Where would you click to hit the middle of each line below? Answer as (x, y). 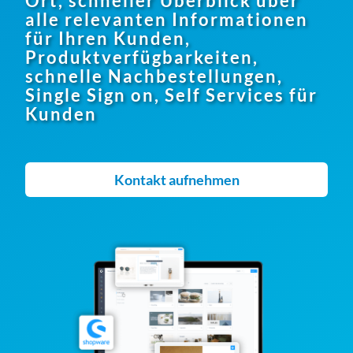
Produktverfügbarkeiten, (142, 57)
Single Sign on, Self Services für (171, 95)
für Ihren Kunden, (108, 38)
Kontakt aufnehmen (176, 179)
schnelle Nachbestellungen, (154, 76)
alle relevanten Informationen (167, 19)
